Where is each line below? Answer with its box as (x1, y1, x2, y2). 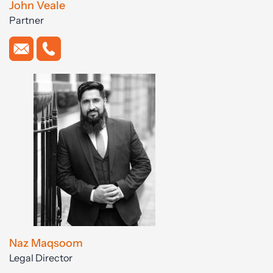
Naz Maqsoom (9, 236, 83, 250)
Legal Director (9, 252, 73, 264)
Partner (9, 14, 44, 27)
